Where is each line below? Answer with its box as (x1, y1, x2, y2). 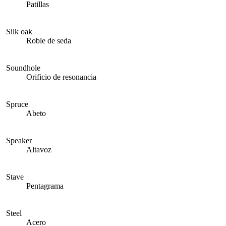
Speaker (6, 136, 32, 145)
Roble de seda (26, 36, 71, 45)
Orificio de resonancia (26, 73, 96, 81)
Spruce (6, 100, 28, 108)
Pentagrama (26, 182, 64, 190)
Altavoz (26, 145, 51, 154)
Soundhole (6, 64, 40, 72)
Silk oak (6, 27, 32, 36)
